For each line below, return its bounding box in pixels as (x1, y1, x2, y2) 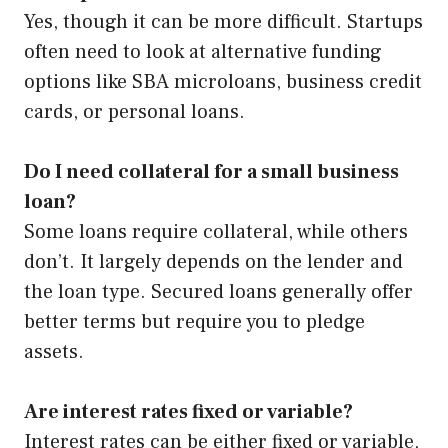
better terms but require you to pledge (24, 309, 365, 336)
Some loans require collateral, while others (24, 219, 408, 246)
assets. (24, 339, 84, 366)
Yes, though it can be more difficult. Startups (24, 9, 423, 36)
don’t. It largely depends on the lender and (24, 249, 403, 276)
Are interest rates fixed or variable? (24, 399, 353, 426)
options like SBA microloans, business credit (24, 69, 422, 96)
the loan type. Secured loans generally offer (24, 279, 413, 306)
